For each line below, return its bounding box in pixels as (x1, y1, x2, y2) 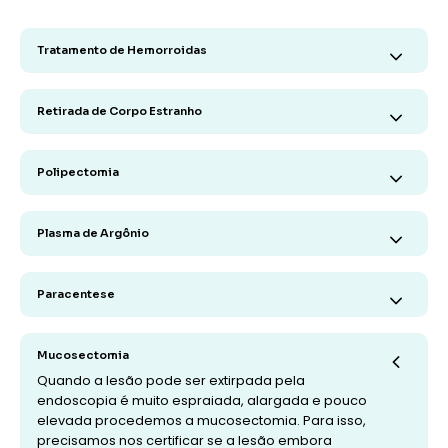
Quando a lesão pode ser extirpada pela (37, 372, 305, 389)
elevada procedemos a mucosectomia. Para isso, (37, 412, 366, 429)
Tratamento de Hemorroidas (37, 43, 207, 57)
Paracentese (37, 287, 115, 301)
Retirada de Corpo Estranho (37, 104, 202, 118)
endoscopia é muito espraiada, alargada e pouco (37, 392, 367, 409)
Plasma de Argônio (37, 226, 149, 240)
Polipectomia (37, 165, 119, 179)
